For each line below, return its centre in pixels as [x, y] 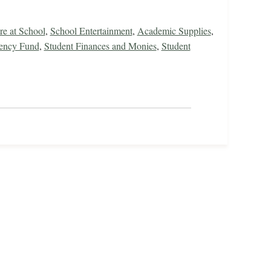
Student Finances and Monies [100, 46]
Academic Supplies [174, 31]
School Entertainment [91, 31]
